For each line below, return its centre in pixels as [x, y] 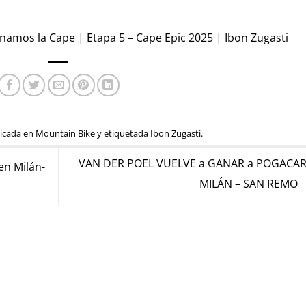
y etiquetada [123, 134]
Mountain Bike [66, 134]
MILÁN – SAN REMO [250, 184]
